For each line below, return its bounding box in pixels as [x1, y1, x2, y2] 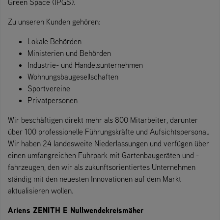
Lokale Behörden [27, 36, 82, 47]
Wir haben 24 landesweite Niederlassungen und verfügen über [8, 138, 209, 149]
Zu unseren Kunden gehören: [8, 17, 101, 27]
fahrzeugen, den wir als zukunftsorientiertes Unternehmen [8, 162, 195, 172]
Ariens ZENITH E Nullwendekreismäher [8, 205, 143, 216]
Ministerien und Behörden [27, 48, 111, 58]
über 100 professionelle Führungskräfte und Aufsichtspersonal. [8, 127, 210, 137]
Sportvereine [27, 83, 70, 94]
